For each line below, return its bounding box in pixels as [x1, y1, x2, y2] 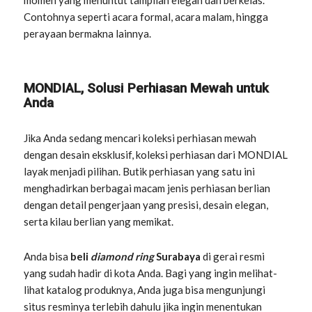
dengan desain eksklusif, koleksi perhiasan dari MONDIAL [24, 148, 288, 161]
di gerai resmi [203, 249, 265, 263]
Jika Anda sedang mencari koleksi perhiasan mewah [24, 131, 257, 144]
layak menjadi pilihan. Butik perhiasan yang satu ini [24, 164, 256, 178]
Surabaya [156, 249, 203, 263]
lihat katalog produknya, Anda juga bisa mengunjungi [24, 283, 266, 296]
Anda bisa [24, 249, 71, 263]
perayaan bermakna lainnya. [24, 26, 152, 40]
